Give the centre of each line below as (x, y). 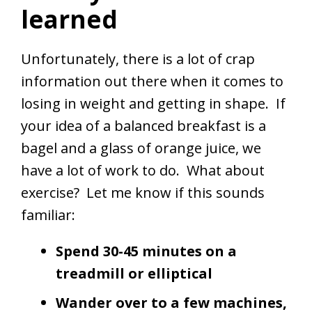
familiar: (48, 215)
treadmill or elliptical (134, 274)
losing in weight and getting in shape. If (153, 104)
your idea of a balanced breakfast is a (143, 126)
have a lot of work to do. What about (143, 171)
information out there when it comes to (152, 81)
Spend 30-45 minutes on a (146, 251)
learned (69, 19)
